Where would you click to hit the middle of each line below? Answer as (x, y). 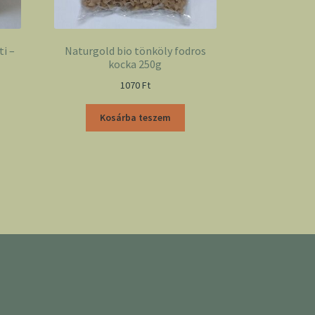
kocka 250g (135, 64)
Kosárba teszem (135, 118)
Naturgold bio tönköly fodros (135, 51)
